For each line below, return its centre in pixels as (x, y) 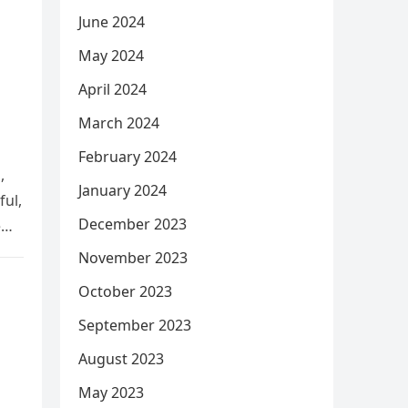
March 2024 (119, 123)
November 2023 (133, 258)
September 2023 (135, 325)
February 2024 (127, 157)
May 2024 (111, 56)
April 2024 (112, 89)
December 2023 (133, 224)
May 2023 (111, 393)
